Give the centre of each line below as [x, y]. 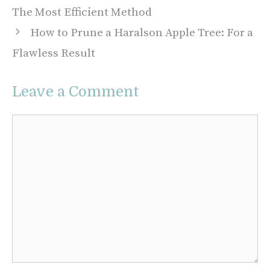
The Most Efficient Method [82, 12]
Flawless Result [54, 53]
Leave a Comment [76, 92]
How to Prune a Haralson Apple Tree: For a [142, 33]
